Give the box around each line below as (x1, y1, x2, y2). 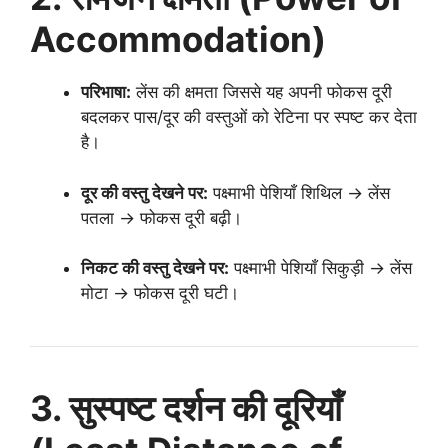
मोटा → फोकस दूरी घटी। (81, 283, 239, 303)
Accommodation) (30, 18, 326, 60)
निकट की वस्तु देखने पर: (81, 258, 229, 278)
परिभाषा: (81, 82, 131, 102)
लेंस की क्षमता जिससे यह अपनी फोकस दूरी (131, 82, 392, 102)
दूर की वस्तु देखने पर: (81, 182, 208, 203)
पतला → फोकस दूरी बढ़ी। (81, 207, 242, 228)
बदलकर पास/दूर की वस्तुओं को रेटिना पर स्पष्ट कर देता (81, 107, 417, 127)
